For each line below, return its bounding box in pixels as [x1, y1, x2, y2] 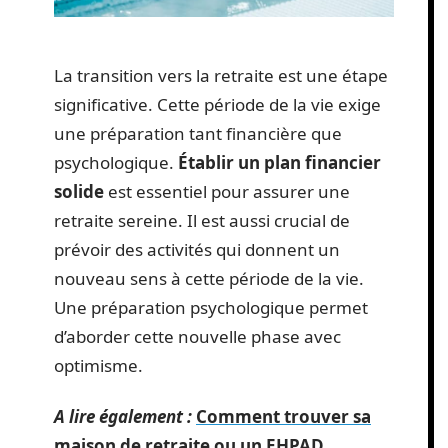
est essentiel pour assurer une [104, 179, 350, 203]
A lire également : [54, 405, 192, 429]
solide [54, 179, 104, 203]
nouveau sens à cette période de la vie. [54, 266, 364, 290]
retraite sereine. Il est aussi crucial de [54, 208, 350, 232]
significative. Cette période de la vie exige [54, 92, 381, 116]
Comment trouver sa [196, 405, 371, 429]
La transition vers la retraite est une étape [54, 63, 388, 87]
